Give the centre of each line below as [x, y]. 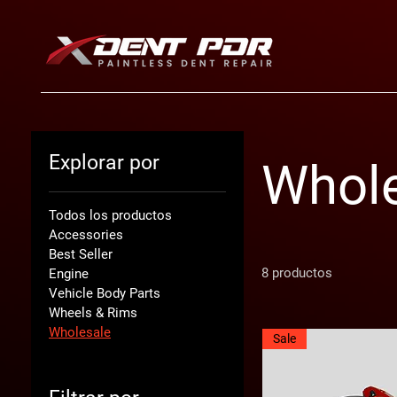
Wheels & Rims [93, 313]
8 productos [297, 273]
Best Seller [81, 254]
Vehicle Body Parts [105, 293]
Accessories [86, 235]
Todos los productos [110, 215]
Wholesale [80, 332]
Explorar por [104, 163]
